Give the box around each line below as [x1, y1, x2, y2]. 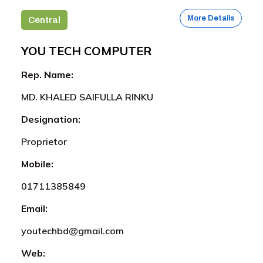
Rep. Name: [21, 68, 73, 80]
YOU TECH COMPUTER [21, 43, 151, 58]
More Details [187, 14, 234, 22]
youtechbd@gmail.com [21, 224, 124, 237]
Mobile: [21, 157, 53, 170]
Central [28, 15, 60, 25]
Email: [21, 202, 48, 214]
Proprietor [21, 135, 67, 147]
